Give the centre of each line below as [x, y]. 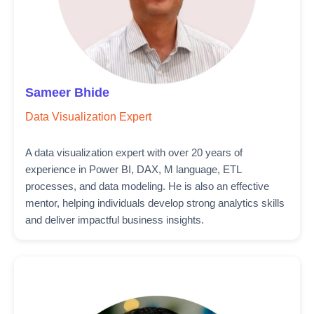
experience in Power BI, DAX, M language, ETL [133, 169]
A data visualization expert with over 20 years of [134, 152]
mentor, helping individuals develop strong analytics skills [155, 203]
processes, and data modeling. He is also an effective [147, 186]
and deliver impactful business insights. [115, 220]
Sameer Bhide [67, 93]
